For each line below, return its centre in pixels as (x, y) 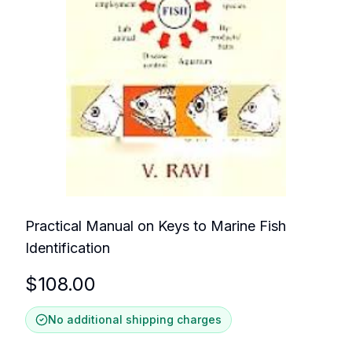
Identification (68, 247)
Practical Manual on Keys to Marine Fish (156, 225)
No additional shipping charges (135, 319)
